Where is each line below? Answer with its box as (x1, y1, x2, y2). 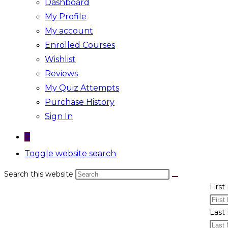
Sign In (45, 111, 73, 121)
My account (45, 26, 93, 36)
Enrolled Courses (45, 40, 115, 50)
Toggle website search (24, 149, 116, 158)
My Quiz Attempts (45, 83, 119, 93)
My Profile (45, 12, 87, 21)
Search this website (4, 169, 75, 179)
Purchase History (45, 97, 115, 107)
